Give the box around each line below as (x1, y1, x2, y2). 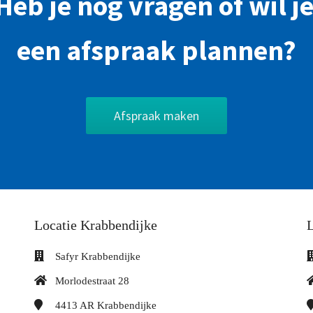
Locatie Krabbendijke (34, 217, 157, 233)
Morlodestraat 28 (55, 275, 129, 286)
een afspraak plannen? (17, 32, 296, 68)
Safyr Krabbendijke (55, 250, 140, 262)
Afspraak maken (114, 107, 199, 124)
